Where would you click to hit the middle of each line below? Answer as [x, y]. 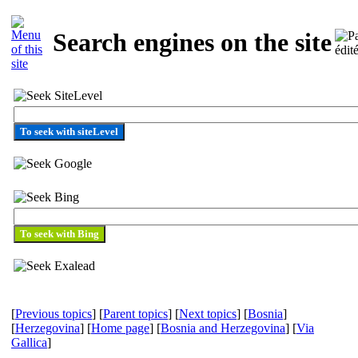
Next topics [208, 314]
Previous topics [54, 314]
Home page [120, 328]
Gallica [29, 342]
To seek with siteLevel [69, 131]
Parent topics [135, 314]
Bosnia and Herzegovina [223, 328]
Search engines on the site [192, 43]
